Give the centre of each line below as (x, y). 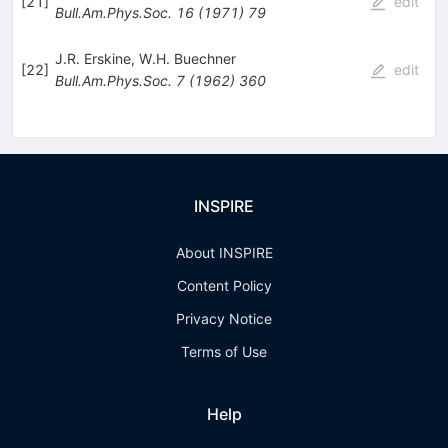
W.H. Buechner (187, 58)
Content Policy (224, 285)
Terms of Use (224, 351)
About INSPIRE (224, 252)
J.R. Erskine (92, 58)
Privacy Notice (224, 318)
